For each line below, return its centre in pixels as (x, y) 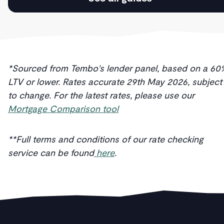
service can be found (51, 153)
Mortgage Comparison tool (63, 109)
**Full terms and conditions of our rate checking (106, 139)
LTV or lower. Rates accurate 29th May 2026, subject (115, 82)
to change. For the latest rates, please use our (101, 95)
